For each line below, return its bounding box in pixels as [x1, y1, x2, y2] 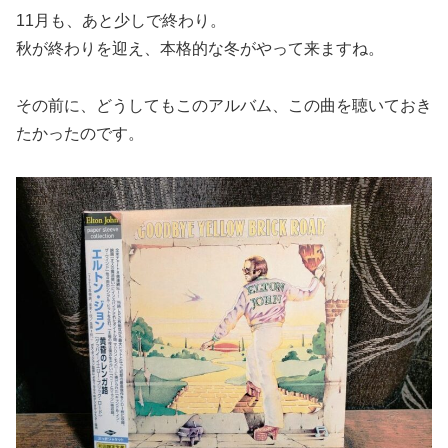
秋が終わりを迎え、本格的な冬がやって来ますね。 [16, 40, 384, 57]
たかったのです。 [16, 124, 144, 142]
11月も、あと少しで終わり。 [16, 12, 226, 29]
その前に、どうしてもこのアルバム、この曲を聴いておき [16, 96, 432, 114]
